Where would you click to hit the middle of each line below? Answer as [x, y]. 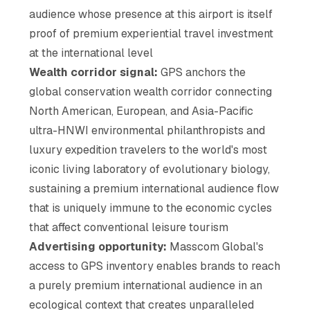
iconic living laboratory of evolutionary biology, [150, 169]
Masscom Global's [216, 246]
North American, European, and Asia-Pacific [142, 111]
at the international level [91, 53]
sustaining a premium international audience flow [154, 188]
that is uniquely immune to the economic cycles [151, 208]
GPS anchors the [202, 72]
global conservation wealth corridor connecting [151, 91]
